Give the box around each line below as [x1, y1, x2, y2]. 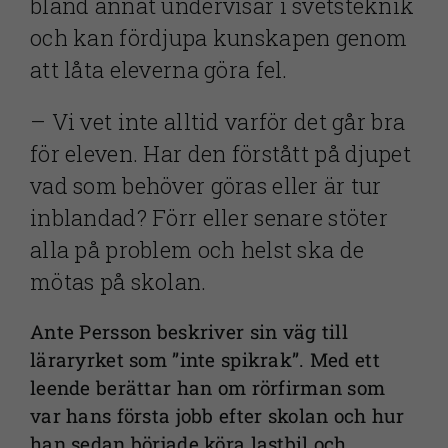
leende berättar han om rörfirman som [29, 375, 386, 401]
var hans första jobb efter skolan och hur [29, 403, 405, 429]
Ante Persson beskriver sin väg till [29, 319, 348, 345]
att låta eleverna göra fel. [29, 55, 288, 85]
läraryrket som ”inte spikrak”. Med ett [29, 347, 380, 373]
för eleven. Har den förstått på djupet [29, 139, 411, 169]
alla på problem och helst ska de [29, 235, 365, 265]
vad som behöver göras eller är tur [29, 171, 382, 201]
